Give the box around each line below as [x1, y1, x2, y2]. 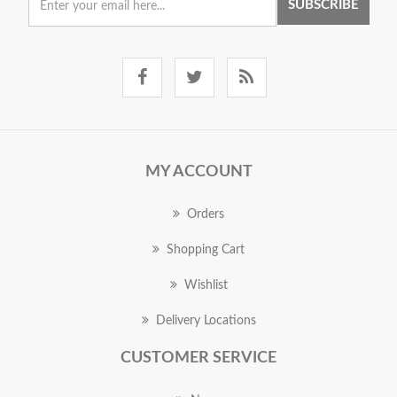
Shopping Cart [167, 244, 245, 257]
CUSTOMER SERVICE [121, 350, 276, 367]
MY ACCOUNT [144, 164, 253, 181]
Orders [187, 208, 224, 222]
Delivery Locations [155, 315, 256, 328]
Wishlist [183, 279, 228, 292]
